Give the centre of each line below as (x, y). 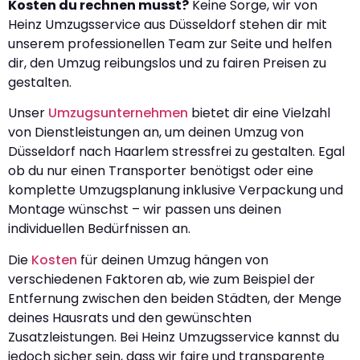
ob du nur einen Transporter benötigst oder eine (161, 171)
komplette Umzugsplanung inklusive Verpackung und (176, 190)
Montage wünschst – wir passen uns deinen (145, 210)
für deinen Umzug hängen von (173, 260)
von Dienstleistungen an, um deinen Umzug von (156, 133)
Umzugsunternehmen (118, 113)
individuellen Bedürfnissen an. (99, 229)
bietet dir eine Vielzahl (259, 113)
